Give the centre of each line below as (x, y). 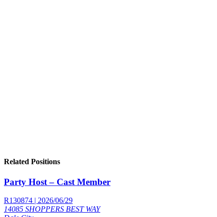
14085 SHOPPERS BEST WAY (52, 209)
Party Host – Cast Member (57, 182)
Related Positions (32, 162)
